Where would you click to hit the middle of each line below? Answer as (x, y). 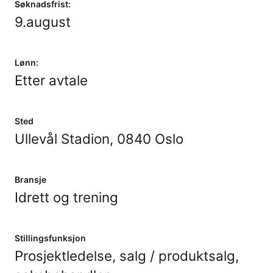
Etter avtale (51, 80)
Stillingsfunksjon (50, 238)
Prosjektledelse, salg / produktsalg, (127, 256)
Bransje (30, 179)
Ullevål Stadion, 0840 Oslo (99, 139)
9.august (43, 22)
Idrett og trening (66, 197)
